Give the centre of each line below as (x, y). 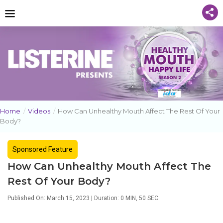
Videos (39, 111)
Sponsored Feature (43, 150)
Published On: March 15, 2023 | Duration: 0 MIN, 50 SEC (83, 198)
